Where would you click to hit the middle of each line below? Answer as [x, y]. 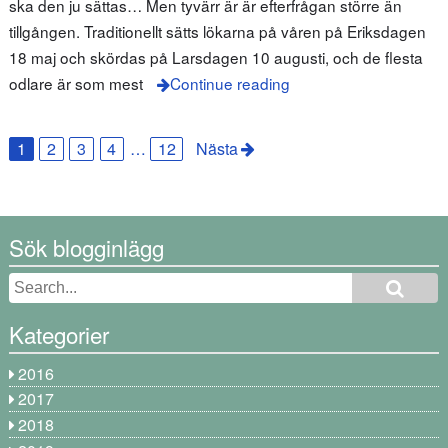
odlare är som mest [75, 82]
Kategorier [58, 334]
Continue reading [229, 82]
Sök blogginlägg [86, 246]
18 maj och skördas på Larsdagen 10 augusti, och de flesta [215, 56]
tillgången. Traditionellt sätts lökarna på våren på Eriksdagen [217, 30]
